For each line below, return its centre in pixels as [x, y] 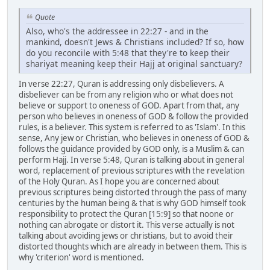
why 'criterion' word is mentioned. [81, 257]
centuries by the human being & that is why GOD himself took [132, 203]
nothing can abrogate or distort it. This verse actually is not [127, 224]
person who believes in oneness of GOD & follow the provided [133, 116]
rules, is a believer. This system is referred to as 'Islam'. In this [132, 127]
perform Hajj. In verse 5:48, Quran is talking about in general [131, 159]
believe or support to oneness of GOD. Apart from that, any [129, 105]
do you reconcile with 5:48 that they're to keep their [128, 52]
